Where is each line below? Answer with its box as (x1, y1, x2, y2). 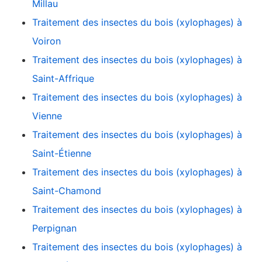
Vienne (32, 110, 62, 122)
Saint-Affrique (32, 73, 94, 85)
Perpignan (32, 222, 77, 235)
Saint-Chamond (32, 185, 101, 197)
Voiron (32, 35, 61, 47)
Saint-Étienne (32, 147, 91, 160)
